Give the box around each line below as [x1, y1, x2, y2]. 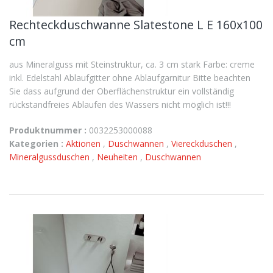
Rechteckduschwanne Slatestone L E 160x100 [9, 16, 263, 33]
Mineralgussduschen [9, 151, 92, 163]
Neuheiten [97, 151, 140, 163]
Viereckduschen [171, 138, 235, 149]
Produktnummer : [9, 124, 87, 136]
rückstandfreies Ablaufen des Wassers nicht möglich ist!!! [9, 99, 231, 110]
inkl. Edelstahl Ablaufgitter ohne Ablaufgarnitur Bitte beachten [9, 72, 250, 83]
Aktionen [66, 138, 103, 149]
